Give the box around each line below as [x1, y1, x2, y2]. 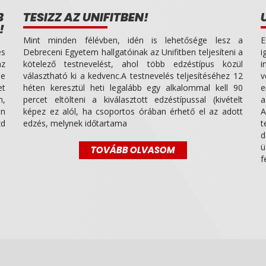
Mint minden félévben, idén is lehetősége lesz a [23, 34, 243, 46]
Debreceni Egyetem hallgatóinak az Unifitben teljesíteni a [23, 46, 243, 58]
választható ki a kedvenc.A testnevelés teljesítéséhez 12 [23, 69, 243, 81]
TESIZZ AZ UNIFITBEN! [23, 8, 148, 26]
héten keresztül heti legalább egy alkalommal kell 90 [23, 81, 243, 93]
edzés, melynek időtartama [23, 117, 127, 129]
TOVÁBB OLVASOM [90, 143, 175, 156]
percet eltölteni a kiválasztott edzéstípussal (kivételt [23, 93, 243, 105]
